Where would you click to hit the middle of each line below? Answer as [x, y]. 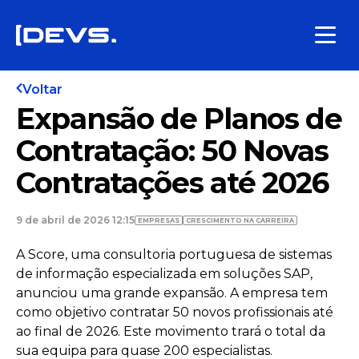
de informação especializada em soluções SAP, [164, 274]
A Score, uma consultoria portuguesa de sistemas [174, 254]
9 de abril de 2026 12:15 [75, 220]
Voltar [42, 89]
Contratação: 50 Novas [172, 151]
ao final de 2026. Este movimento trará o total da [171, 331]
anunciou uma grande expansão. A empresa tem [172, 293]
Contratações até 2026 [172, 183]
